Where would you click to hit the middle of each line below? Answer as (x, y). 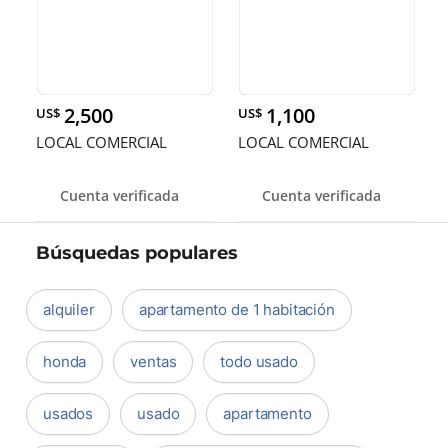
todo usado (259, 361)
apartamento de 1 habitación (236, 309)
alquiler (69, 309)
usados (68, 413)
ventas (153, 361)
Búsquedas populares (137, 253)
